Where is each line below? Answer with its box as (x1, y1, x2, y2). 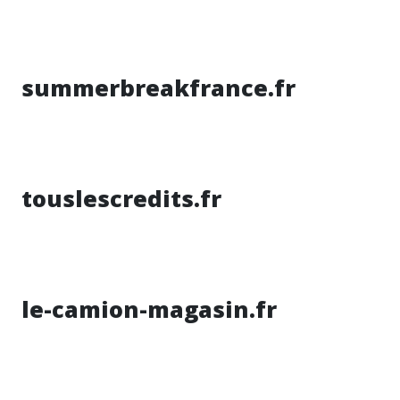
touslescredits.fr (21, 183, 221, 213)
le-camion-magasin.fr (21, 294, 277, 324)
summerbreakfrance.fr (21, 72, 296, 103)
